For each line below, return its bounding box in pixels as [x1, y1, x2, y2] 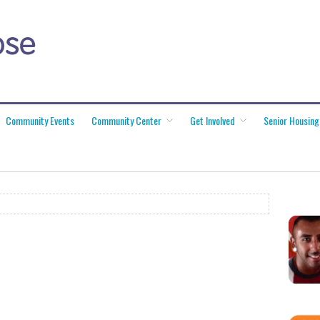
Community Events [6, 113, 74, 128]
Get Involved [190, 113, 235, 128]
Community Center [91, 113, 161, 128]
